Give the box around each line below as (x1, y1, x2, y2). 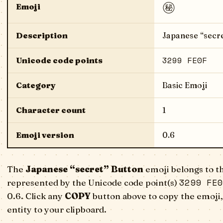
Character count (16, 105, 86, 115)
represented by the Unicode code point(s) (7, 177, 179, 188)
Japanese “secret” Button (25, 164, 143, 174)
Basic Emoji (162, 80, 207, 90)
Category (16, 80, 56, 90)
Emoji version (16, 130, 74, 140)
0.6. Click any (7, 191, 65, 201)
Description (16, 30, 68, 40)
